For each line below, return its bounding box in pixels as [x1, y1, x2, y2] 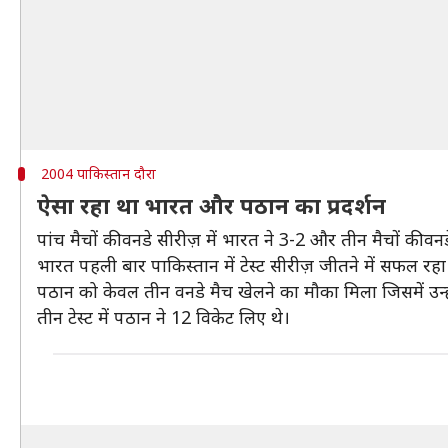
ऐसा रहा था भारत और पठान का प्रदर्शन [37, 190, 386, 220]
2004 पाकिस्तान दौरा [40, 164, 156, 183]
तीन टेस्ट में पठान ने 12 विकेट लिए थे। [37, 305, 290, 329]
